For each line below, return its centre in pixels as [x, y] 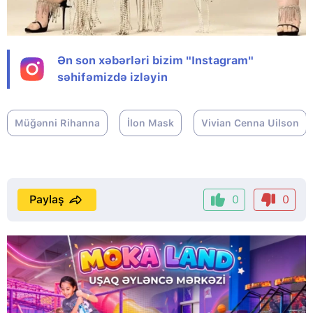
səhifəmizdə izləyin [112, 77]
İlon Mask [151, 123]
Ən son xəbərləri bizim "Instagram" [155, 60]
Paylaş [47, 199]
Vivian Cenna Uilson [250, 123]
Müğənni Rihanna [57, 123]
